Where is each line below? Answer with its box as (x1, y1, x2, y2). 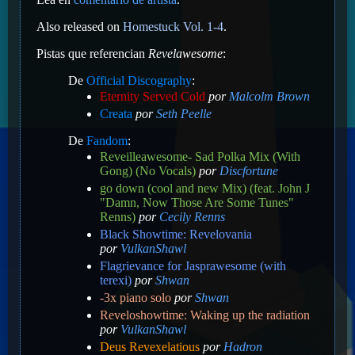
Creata (100, 106, 132, 120)
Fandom (86, 133, 128, 147)
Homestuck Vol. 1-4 (123, 19, 223, 33)
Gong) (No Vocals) (100, 163, 196, 177)
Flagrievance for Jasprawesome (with (100, 258, 286, 273)
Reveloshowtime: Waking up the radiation (100, 307, 310, 322)
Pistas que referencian (36, 46, 148, 60)
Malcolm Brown (229, 89, 310, 103)
